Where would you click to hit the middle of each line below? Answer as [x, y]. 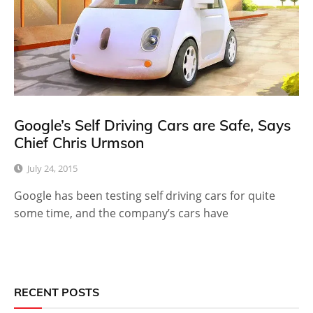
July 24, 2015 [52, 169]
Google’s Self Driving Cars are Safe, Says [152, 125]
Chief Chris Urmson [79, 143]
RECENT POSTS [57, 292]
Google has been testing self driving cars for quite [145, 196]
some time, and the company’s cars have [121, 213]
